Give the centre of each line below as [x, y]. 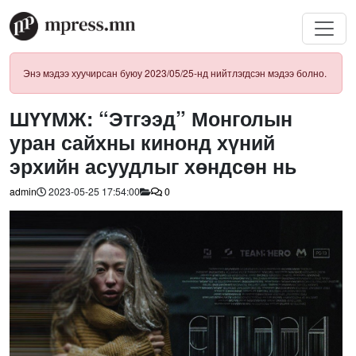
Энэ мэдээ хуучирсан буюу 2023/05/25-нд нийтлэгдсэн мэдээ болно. [175, 72]
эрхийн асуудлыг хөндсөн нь [153, 166]
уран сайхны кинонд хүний [142, 142]
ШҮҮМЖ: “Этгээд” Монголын [151, 118]
